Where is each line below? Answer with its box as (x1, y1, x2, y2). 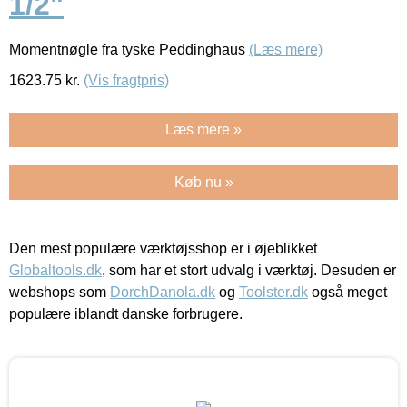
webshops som (9, 283, 110, 300)
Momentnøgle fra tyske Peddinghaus (9, 41, 249, 57)
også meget (308, 283, 387, 300)
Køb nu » (174, 174, 233, 190)
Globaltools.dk (9, 262, 102, 278)
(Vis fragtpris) (84, 72, 169, 88)
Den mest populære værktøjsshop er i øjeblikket (9, 240, 317, 256)
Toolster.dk (239, 283, 308, 300)
